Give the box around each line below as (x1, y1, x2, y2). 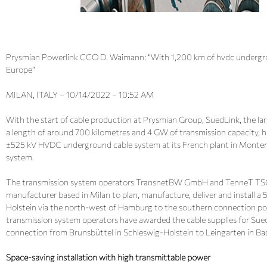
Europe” (6, 64, 35, 74)
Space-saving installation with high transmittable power (6, 252, 210, 262)
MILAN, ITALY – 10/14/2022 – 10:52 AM (6, 89, 154, 100)
